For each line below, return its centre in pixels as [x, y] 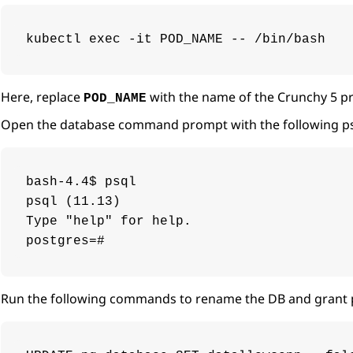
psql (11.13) [73, 202]
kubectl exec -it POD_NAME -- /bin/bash [176, 40]
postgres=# [65, 242]
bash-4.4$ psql [81, 182]
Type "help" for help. [109, 222]
